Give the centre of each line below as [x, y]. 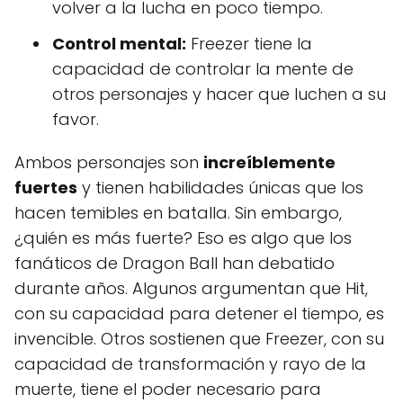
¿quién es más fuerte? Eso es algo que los [183, 237]
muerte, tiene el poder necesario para [168, 389]
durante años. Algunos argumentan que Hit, [191, 288]
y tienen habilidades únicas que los [220, 187]
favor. [76, 119]
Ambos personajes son [109, 162]
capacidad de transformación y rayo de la [190, 363]
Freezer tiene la [249, 43]
